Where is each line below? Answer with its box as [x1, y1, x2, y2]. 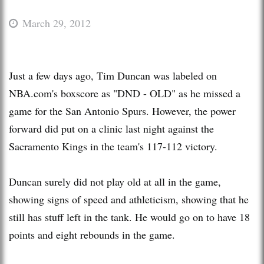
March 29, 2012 [22, 15, 91, 30]
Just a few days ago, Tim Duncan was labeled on [9, 68, 217, 82]
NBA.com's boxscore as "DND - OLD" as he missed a [9, 85, 240, 100]
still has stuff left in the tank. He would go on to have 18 [9, 209, 250, 224]
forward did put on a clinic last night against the [9, 121, 214, 136]
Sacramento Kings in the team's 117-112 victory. [9, 138, 221, 153]
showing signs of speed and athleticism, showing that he [9, 192, 249, 206]
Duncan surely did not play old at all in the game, [9, 174, 221, 189]
